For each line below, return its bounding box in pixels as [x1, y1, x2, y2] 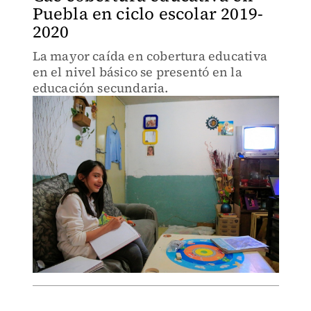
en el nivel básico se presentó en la [32, 63, 242, 81]
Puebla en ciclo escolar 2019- [32, 2, 264, 25]
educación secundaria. [32, 79, 169, 96]
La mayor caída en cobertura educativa [32, 47, 267, 65]
